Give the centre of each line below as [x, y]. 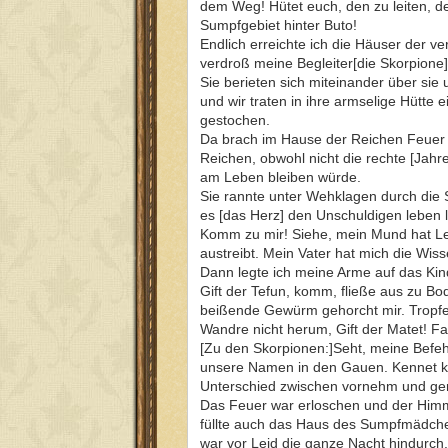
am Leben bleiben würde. [280, 176]
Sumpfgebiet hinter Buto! [278, 24]
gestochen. [235, 119]
